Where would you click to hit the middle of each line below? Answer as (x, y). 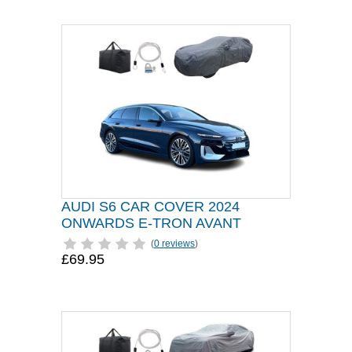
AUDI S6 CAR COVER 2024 (150, 207)
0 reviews (174, 244)
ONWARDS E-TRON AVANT (151, 223)
